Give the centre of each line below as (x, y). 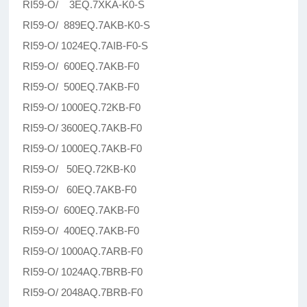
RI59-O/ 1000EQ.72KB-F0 (82, 108)
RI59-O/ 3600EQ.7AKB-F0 (83, 128)
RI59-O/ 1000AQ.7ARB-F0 (83, 251)
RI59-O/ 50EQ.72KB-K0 (79, 169)
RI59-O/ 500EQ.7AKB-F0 (81, 87)
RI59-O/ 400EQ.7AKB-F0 (81, 231)
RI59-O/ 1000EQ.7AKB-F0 (83, 149)
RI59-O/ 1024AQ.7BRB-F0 (83, 272)
